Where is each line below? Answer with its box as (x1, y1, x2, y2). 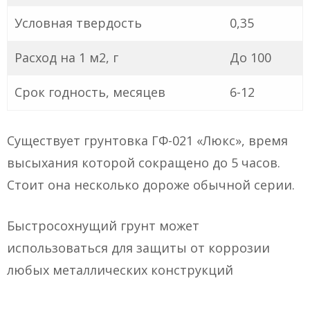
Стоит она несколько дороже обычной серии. (7, 176, 295, 194)
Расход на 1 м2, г (15, 49, 118, 66)
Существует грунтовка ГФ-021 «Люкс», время (7, 132, 288, 149)
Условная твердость (15, 15, 142, 32)
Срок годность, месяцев (15, 84, 165, 101)
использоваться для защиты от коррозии (7, 239, 270, 257)
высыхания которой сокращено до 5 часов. (7, 154, 280, 172)
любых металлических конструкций (7, 262, 233, 279)
